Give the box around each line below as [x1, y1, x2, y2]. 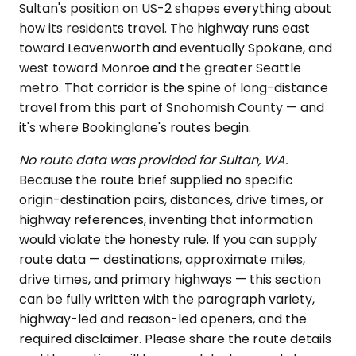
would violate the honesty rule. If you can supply [19, 230, 317, 249]
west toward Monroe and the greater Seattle [19, 59, 301, 77]
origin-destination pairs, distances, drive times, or [19, 191, 324, 209]
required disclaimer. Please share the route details [19, 330, 331, 348]
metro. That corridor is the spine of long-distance [19, 79, 328, 97]
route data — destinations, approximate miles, [19, 250, 305, 269]
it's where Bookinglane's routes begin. [19, 118, 251, 137]
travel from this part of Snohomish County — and [19, 99, 324, 117]
